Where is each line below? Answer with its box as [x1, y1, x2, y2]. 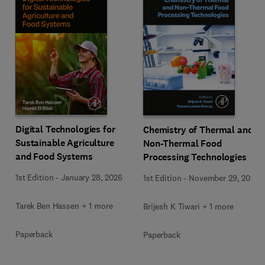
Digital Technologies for [15, 123, 115, 135]
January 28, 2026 [61, 172, 122, 183]
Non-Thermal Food [143, 137, 222, 150]
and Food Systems [15, 150, 93, 163]
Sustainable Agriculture [15, 137, 114, 149]
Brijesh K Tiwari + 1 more [143, 201, 234, 212]
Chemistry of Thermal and [143, 124, 253, 136]
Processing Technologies [143, 151, 247, 163]
